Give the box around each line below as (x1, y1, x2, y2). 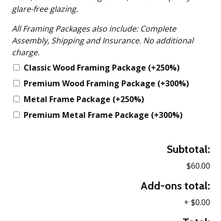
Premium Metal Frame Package (24, 110, 151, 121)
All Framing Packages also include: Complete (12, 23, 141, 35)
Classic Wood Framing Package (24, 62, 148, 74)
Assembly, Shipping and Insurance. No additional (12, 35, 144, 46)
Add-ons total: (140, 179, 210, 193)
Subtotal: (166, 143, 210, 156)
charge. (12, 47, 40, 58)
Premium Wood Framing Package (24, 78, 158, 89)
